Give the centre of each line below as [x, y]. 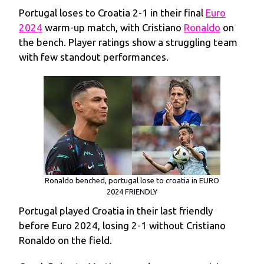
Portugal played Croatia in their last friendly [116, 210]
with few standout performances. [94, 57]
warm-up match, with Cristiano [113, 27]
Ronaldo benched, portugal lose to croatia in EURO [132, 180]
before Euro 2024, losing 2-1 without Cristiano [122, 225]
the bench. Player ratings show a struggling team [128, 42]
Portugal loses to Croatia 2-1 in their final [112, 12]
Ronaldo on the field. [65, 240]
